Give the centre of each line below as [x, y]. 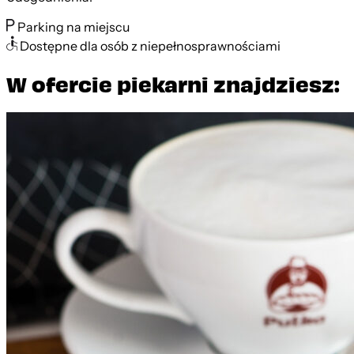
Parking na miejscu [73, 28]
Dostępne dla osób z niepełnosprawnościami [150, 47]
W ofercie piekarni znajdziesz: [173, 84]
